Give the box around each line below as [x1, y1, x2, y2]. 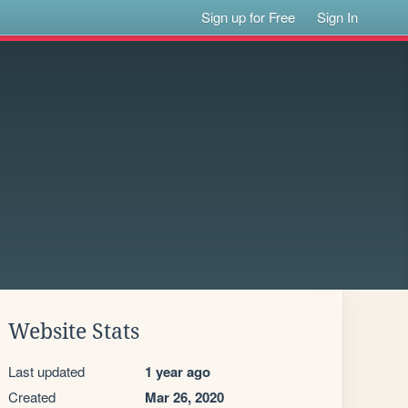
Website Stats [8, 320, 139, 343]
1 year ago [145, 362, 210, 382]
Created [8, 387, 56, 406]
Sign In [317, 7, 359, 26]
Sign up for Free [201, 7, 296, 26]
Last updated [8, 362, 85, 381]
